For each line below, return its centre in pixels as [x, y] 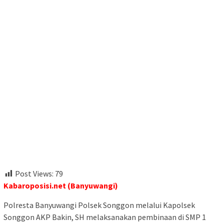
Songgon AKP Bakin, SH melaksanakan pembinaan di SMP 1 [105, 217]
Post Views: [34, 174]
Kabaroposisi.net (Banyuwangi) [61, 186]
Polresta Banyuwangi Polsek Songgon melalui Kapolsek [99, 205]
